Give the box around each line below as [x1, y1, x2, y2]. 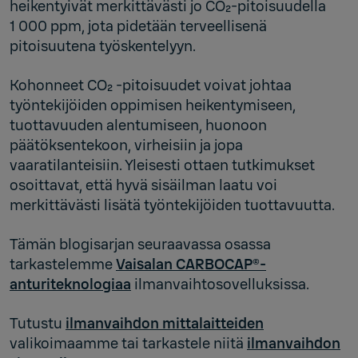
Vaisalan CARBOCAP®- [116, 254, 266, 274]
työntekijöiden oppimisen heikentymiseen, [10, 95, 296, 115]
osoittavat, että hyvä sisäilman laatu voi [10, 175, 277, 195]
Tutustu [10, 313, 66, 333]
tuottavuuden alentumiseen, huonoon [10, 115, 267, 135]
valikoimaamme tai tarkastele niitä [10, 333, 247, 353]
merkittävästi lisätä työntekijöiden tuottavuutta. [10, 195, 335, 215]
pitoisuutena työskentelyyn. [10, 36, 196, 56]
